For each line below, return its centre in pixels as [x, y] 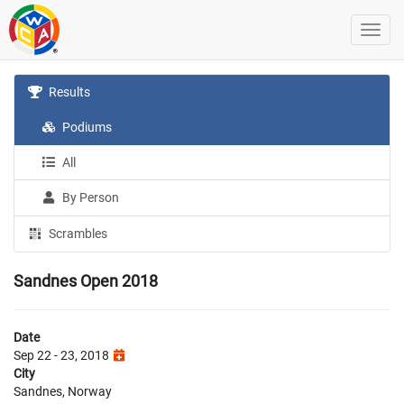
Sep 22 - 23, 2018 [63, 355]
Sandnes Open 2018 [86, 281]
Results [69, 92]
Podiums [86, 127]
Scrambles [77, 234]
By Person [90, 197]
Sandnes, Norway [63, 391]
